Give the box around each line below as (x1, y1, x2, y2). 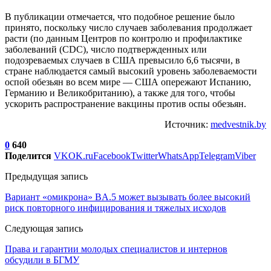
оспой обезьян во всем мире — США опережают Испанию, (5, 76, 251, 87)
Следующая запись (5, 223, 83, 233)
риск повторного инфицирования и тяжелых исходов (5, 202, 226, 213)
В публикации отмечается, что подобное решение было (5, 11, 235, 22)
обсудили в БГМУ (5, 254, 79, 265)
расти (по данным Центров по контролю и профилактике (5, 33, 242, 44)
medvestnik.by (211, 119, 266, 129)
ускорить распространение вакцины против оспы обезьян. (5, 98, 246, 109)
